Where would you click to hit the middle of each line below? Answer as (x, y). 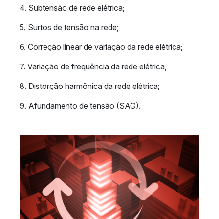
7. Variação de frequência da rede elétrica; (93, 66)
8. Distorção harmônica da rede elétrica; (90, 86)
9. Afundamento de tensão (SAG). (80, 106)
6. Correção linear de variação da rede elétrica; (101, 47)
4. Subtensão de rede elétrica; (72, 8)
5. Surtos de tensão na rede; (69, 27)
